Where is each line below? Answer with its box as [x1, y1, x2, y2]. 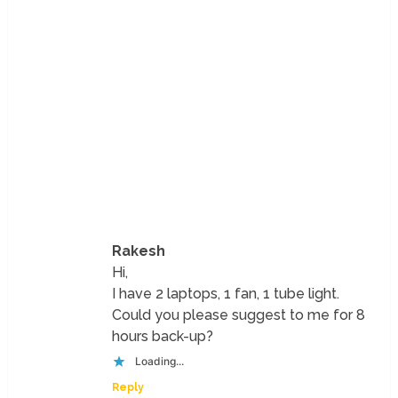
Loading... [135, 354, 185, 368]
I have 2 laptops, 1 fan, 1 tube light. [112, 284, 340, 302]
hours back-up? [112, 327, 214, 345]
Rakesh [112, 242, 166, 259]
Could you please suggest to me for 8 [112, 306, 366, 323]
